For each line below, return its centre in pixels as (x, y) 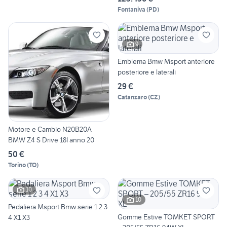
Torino (17, 165)
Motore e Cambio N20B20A (50, 129)
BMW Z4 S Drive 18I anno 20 (51, 140)
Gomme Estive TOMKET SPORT (166, 217)
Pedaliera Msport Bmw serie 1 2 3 (58, 206)
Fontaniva (131, 9)
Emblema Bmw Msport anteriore (166, 61)
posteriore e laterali (147, 72)
